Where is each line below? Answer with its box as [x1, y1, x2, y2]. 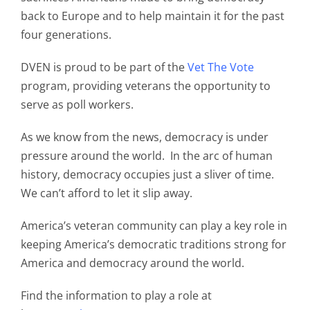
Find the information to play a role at [20, 287, 212, 303]
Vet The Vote [187, 59, 254, 75]
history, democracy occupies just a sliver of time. [20, 166, 277, 182]
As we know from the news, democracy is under [20, 129, 268, 145]
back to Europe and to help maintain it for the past [20, 8, 284, 24]
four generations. [20, 26, 111, 42]
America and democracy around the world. [20, 255, 244, 271]
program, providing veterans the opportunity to [20, 77, 271, 93]
